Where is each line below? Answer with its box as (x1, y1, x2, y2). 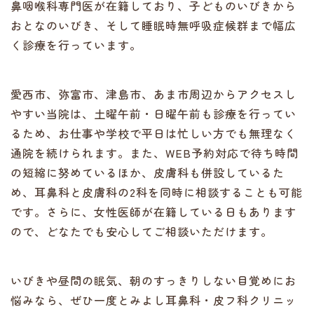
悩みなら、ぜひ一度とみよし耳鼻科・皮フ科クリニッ (11, 292, 296, 308)
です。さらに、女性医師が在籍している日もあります (11, 203, 296, 220)
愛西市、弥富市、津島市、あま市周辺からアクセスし (11, 86, 296, 102)
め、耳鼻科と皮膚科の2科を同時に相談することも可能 (11, 184, 303, 200)
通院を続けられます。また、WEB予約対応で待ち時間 (11, 144, 299, 161)
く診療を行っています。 (11, 36, 142, 53)
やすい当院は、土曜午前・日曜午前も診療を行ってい (11, 105, 296, 122)
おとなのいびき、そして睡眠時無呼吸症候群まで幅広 (11, 17, 296, 34)
